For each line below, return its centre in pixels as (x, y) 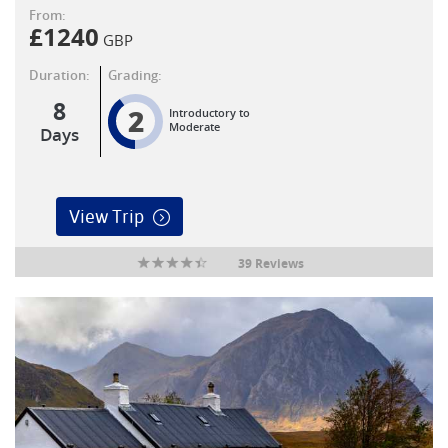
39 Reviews (270, 263)
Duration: (59, 74)
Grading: (135, 74)
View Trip (106, 216)
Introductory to (209, 112)
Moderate (194, 126)
